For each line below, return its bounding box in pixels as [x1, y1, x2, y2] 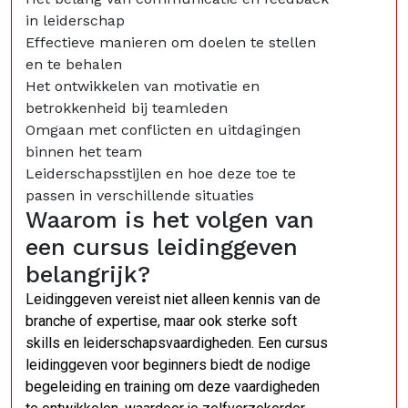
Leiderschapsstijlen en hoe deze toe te [25, 165, 296, 182]
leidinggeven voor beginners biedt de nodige [25, 356, 311, 373]
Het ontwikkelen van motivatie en [25, 77, 260, 95]
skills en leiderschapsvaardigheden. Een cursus [25, 334, 328, 352]
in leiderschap [25, 12, 125, 29]
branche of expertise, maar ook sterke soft [25, 312, 297, 330]
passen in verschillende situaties [25, 187, 254, 204]
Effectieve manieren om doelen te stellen [25, 34, 316, 51]
